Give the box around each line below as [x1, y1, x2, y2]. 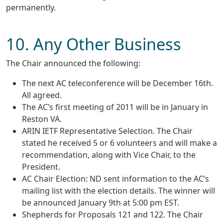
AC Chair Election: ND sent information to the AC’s [22, 173, 209, 185]
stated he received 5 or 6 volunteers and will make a [22, 137, 217, 149]
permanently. [6, 1, 56, 13]
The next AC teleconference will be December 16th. [22, 78, 213, 89]
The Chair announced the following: [6, 58, 140, 69]
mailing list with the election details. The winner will [22, 185, 215, 197]
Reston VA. [22, 113, 62, 125]
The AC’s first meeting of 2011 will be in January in [22, 102, 208, 113]
